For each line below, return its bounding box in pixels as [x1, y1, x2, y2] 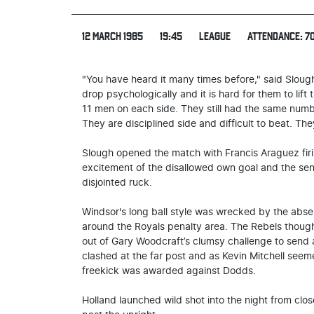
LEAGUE [199, 31, 231, 41]
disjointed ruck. [82, 177, 152, 188]
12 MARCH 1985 [82, 31, 143, 41]
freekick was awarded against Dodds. [82, 266, 256, 276]
